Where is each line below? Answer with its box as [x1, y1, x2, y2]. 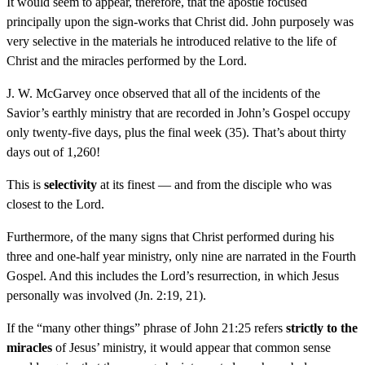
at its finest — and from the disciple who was [97, 177, 332, 191]
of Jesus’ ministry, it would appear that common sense [52, 340, 331, 354]
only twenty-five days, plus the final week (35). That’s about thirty [7, 125, 346, 139]
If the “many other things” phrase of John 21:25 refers [7, 320, 286, 335]
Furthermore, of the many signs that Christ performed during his [7, 229, 334, 244]
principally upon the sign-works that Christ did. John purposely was [7, 14, 354, 29]
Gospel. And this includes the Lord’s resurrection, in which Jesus [7, 268, 339, 283]
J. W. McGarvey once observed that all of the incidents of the [7, 86, 320, 100]
